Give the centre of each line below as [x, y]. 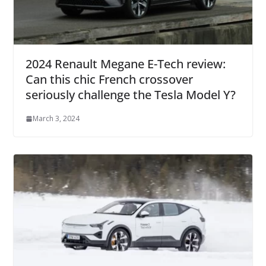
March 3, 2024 [56, 119]
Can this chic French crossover [109, 80]
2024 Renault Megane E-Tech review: [125, 64]
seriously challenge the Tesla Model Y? [130, 95]
